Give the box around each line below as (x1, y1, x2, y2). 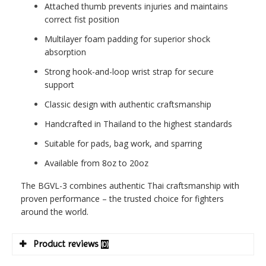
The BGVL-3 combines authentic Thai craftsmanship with (21, 179, 239, 191)
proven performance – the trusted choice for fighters (21, 192, 224, 204)
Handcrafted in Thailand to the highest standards (45, 118, 232, 129)
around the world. (21, 205, 88, 217)
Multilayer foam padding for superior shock (45, 33, 210, 45)
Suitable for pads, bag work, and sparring (45, 137, 202, 149)
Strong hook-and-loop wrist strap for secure (45, 65, 214, 77)
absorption (45, 46, 86, 58)
